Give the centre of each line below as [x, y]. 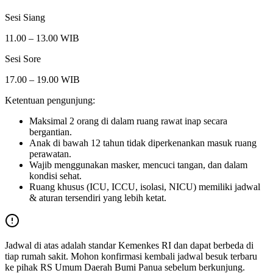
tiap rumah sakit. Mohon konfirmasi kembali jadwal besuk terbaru [131, 256]
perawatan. [50, 154]
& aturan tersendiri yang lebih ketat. [98, 197]
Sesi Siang [25, 17]
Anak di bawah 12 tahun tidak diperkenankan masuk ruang [143, 143]
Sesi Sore [23, 58]
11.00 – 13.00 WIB [42, 38]
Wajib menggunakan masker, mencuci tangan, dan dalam [138, 165]
